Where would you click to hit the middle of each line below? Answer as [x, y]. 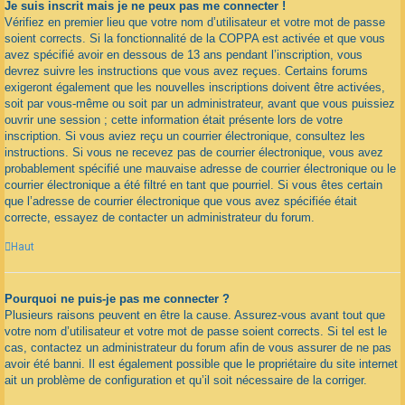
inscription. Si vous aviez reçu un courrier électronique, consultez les [185, 136]
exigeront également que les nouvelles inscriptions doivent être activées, [195, 87]
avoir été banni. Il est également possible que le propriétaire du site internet [201, 364]
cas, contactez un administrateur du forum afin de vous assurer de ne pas [198, 348]
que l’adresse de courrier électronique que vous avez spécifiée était [181, 201]
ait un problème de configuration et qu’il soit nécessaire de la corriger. [186, 381]
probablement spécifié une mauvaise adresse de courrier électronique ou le [200, 168]
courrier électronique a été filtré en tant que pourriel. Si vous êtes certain [193, 184]
